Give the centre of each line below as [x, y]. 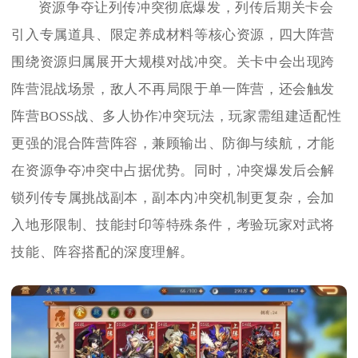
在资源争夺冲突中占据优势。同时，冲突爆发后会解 [173, 170]
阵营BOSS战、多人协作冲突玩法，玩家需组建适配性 [177, 116]
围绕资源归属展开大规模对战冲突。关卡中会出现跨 [173, 62]
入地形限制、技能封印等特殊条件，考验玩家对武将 [173, 225]
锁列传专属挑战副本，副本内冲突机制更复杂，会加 [173, 197]
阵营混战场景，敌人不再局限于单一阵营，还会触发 [173, 89]
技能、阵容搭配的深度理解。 [103, 252]
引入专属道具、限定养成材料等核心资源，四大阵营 [173, 34]
